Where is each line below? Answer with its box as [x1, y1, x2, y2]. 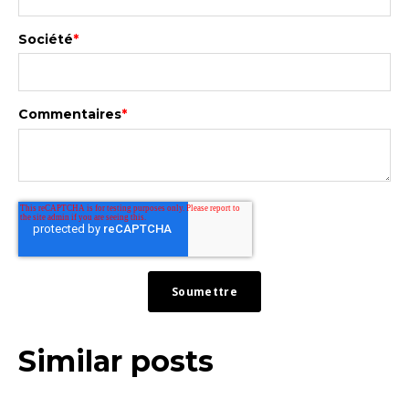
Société [18, 30, 73, 47]
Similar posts [18, 342, 214, 379]
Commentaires [18, 106, 121, 123]
